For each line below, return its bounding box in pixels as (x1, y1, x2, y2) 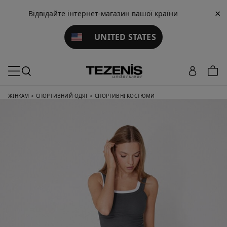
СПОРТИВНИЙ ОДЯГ (35, 92, 88, 99)
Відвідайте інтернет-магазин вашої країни (28, 9, 178, 18)
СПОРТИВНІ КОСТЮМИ (95, 92, 155, 99)
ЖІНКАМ (8, 92, 29, 99)
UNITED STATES (82, 31, 156, 43)
